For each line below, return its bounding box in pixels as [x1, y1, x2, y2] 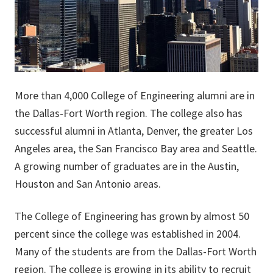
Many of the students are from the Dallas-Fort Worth [15, 244, 257, 259]
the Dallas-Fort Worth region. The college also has [15, 106, 243, 121]
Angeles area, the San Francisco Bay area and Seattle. [15, 141, 257, 156]
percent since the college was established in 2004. [15, 227, 241, 241]
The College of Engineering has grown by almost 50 [15, 209, 249, 224]
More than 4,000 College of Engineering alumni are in [15, 88, 255, 103]
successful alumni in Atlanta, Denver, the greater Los [15, 124, 253, 138]
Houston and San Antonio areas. [15, 177, 161, 191]
